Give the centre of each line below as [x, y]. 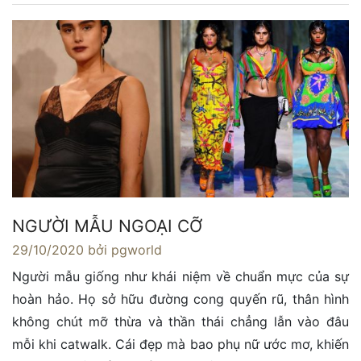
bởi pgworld [125, 249]
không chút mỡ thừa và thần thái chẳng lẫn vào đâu [180, 321]
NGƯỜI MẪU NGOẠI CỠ [107, 226]
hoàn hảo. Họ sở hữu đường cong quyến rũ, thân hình [180, 299]
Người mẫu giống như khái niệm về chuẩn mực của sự [180, 276]
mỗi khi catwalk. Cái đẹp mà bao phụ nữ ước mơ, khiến [180, 344]
